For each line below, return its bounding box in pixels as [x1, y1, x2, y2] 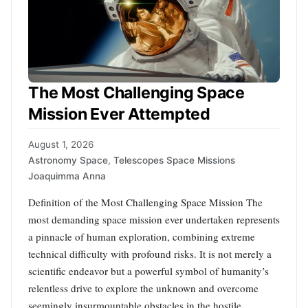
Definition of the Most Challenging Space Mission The [28, 195, 263, 210]
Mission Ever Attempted [28, 104, 210, 124]
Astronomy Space [28, 155, 108, 166]
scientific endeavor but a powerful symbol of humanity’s [28, 264, 269, 278]
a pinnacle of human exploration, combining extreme [28, 230, 255, 244]
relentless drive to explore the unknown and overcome [28, 281, 258, 296]
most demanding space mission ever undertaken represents [28, 212, 280, 227]
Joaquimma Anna [28, 170, 106, 182]
